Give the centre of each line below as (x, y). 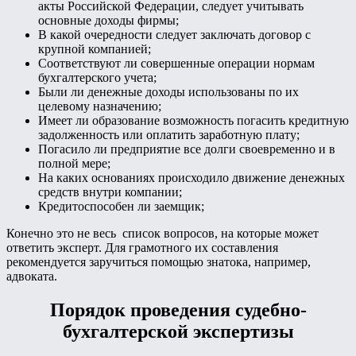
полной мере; (74, 164)
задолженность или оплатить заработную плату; (169, 135)
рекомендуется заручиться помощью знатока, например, (159, 262)
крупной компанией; (95, 49)
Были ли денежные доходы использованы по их (168, 92)
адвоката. (32, 277)
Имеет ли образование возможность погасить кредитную (193, 121)
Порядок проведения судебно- (178, 310)
